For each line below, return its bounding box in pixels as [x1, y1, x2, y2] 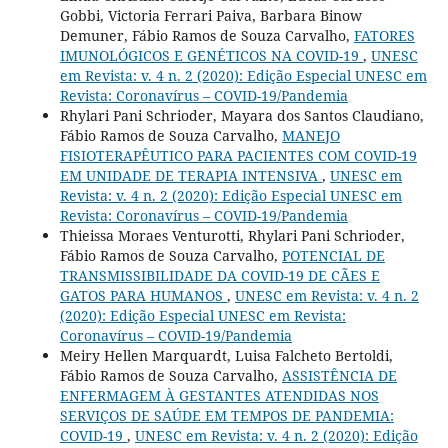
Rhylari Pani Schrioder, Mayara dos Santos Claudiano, [59, 105, 424, 125]
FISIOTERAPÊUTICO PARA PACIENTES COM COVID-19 [59, 145, 417, 165]
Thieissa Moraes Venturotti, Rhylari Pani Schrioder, [59, 225, 405, 245]
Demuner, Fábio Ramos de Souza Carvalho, [59, 25, 354, 45]
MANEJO [281, 125, 340, 145]
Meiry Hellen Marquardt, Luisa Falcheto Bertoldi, [59, 345, 393, 365]
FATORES [353, 25, 415, 45]
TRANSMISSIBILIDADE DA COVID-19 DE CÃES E [59, 265, 380, 285]
